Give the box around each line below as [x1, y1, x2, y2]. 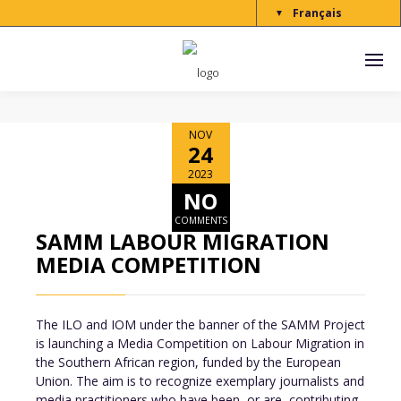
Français [293, 5, 342, 21]
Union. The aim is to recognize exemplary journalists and [36, 372, 364, 389]
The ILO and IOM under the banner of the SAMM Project [36, 316, 365, 333]
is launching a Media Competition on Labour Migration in [36, 335, 364, 352]
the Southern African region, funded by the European [36, 354, 341, 371]
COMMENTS [174, 214, 227, 226]
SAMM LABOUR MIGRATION [36, 226, 329, 256]
